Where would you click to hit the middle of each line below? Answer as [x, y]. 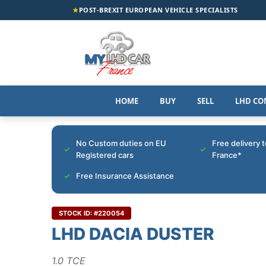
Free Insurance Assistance [125, 175]
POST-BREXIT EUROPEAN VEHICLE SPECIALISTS [158, 10]
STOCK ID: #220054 [91, 213]
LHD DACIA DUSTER [133, 234]
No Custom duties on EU [121, 143]
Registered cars [105, 155]
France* [227, 155]
